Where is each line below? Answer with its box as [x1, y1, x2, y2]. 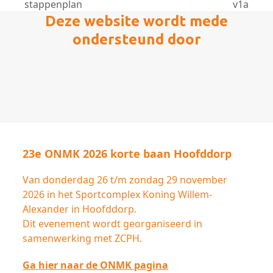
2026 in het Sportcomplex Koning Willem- [23, 187, 213, 201]
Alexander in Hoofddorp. [23, 202, 137, 216]
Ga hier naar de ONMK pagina [23, 258, 169, 272]
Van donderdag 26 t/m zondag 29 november [23, 172, 228, 186]
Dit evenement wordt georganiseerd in [23, 216, 203, 230]
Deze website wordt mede [45, 12, 228, 29]
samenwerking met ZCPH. [23, 231, 143, 245]
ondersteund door [72, 30, 201, 48]
